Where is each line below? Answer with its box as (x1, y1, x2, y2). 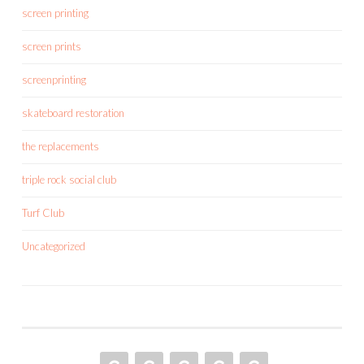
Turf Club (22, 206, 64, 219)
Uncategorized (22, 239, 85, 253)
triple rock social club (22, 172, 116, 186)
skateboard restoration (22, 106, 124, 119)
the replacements (22, 139, 99, 153)
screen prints (22, 39, 81, 53)
